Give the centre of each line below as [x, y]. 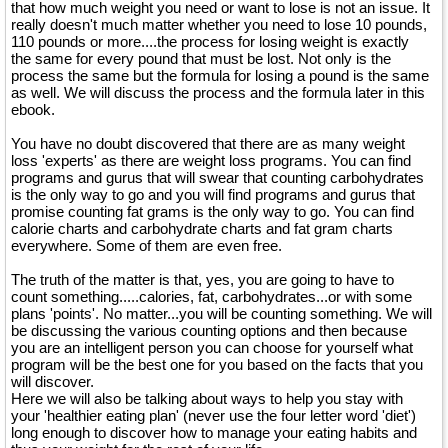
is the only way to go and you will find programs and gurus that [213, 194]
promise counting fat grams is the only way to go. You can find [212, 211]
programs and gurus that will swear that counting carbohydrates [217, 177]
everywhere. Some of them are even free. [146, 245]
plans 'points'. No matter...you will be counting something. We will [221, 313]
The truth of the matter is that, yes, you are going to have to [202, 279]
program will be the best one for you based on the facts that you [217, 364]
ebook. [33, 109]
